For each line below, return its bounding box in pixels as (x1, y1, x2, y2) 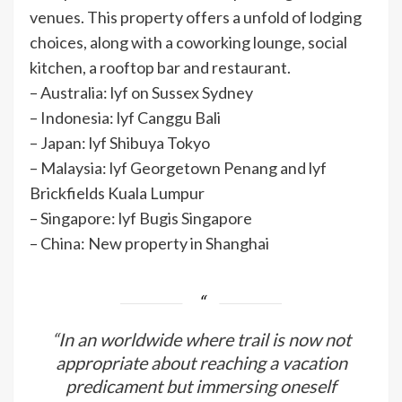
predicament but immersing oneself (66, 374, 336, 397)
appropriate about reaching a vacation (55, 351, 347, 373)
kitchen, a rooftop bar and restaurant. (30, 57, 291, 77)
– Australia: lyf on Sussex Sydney (30, 82, 253, 102)
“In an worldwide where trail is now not (51, 328, 351, 350)
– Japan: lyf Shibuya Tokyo (30, 132, 210, 153)
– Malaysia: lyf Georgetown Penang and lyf (30, 157, 327, 178)
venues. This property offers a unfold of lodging (30, 6, 362, 27)
